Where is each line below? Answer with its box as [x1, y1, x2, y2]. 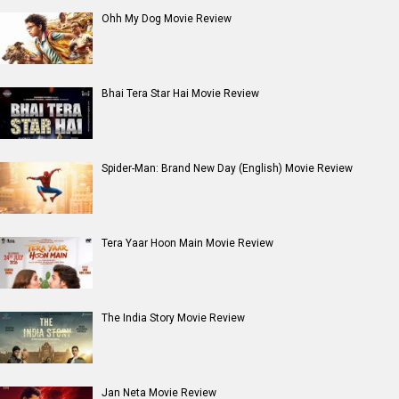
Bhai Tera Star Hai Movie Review [102, 86, 259, 100]
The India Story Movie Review [102, 311, 245, 324]
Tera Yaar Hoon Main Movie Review [102, 236, 273, 249]
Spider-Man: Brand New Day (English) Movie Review [102, 161, 353, 175]
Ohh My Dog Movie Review [102, 12, 232, 25]
